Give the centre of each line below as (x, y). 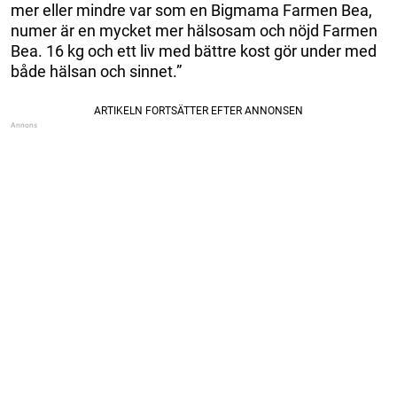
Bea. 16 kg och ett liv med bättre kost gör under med (194, 51)
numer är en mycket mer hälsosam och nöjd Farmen (194, 30)
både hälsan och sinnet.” (96, 71)
